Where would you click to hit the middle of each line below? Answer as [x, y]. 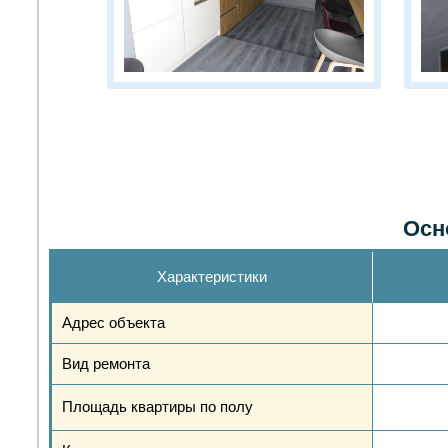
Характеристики [212, 276]
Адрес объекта [113, 322]
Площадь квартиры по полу [157, 406]
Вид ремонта [106, 363]
